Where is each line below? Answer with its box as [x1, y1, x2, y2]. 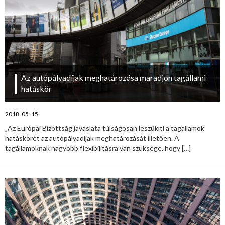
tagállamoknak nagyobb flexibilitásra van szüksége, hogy [5, 144, 182, 153]
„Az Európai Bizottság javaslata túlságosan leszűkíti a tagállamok [5, 124, 204, 133]
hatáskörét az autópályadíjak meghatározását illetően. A [5, 134, 179, 143]
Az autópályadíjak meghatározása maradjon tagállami [21, 73, 206, 83]
